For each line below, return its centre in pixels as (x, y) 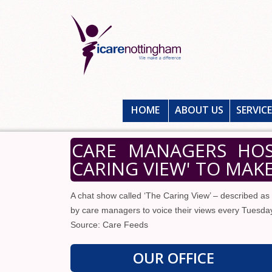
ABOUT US (199, 110)
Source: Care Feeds (109, 225)
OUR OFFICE (174, 258)
